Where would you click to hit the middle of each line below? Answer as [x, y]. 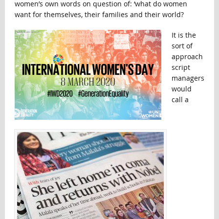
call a [180, 100]
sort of [182, 46]
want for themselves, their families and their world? [99, 15]
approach [187, 57]
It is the [184, 35]
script [181, 67]
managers [188, 78]
